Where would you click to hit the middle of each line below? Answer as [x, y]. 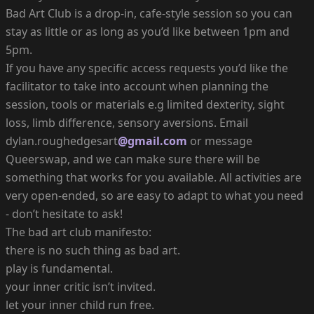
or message [220, 141]
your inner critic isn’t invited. [81, 286]
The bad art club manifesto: [78, 232]
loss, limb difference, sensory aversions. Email [127, 122]
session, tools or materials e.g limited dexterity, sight [145, 104]
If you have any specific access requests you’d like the [147, 68]
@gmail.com [152, 141]
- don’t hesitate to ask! [64, 213]
